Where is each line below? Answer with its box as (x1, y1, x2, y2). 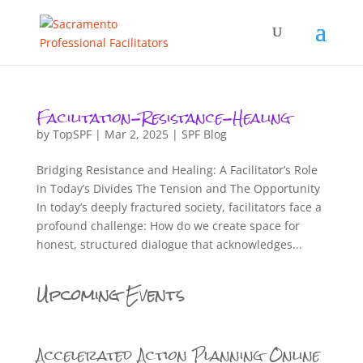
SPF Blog (181, 126, 227, 142)
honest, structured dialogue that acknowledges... (36, 237, 302, 252)
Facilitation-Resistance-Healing (36, 103, 291, 133)
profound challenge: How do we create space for (36, 218, 300, 233)
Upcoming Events (36, 277, 185, 312)
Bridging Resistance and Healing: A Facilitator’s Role (36, 162, 318, 177)
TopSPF (52, 126, 92, 142)
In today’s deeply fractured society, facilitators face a (36, 199, 322, 215)
